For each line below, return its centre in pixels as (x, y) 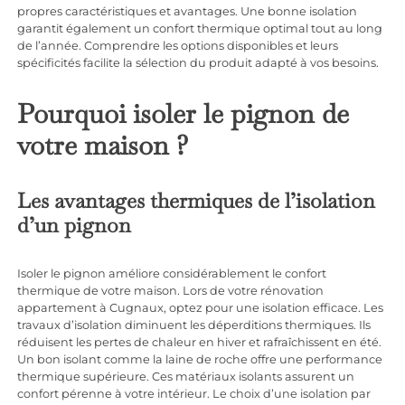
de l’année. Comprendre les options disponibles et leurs (178, 46)
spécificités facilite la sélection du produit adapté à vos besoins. (198, 63)
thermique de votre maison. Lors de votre (139, 291)
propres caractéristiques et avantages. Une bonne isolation (188, 12)
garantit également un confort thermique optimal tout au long (200, 29)
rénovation (292, 291)
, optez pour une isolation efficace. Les (274, 308)
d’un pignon (75, 226)
